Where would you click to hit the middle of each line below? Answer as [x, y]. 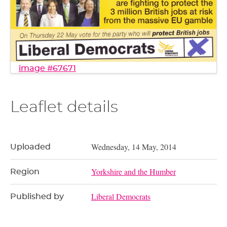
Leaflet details [64, 107]
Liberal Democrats [121, 196]
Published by [37, 196]
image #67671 [47, 69]
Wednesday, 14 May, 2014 [134, 146]
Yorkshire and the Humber [134, 171]
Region [25, 172]
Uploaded [30, 147]
